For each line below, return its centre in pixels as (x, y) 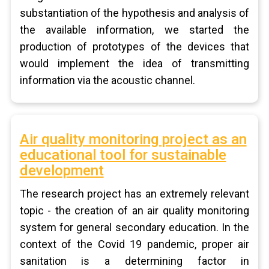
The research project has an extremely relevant (134, 194)
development (62, 171)
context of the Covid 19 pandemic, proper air (134, 244)
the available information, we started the (134, 30)
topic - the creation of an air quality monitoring (134, 210)
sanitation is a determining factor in (134, 261)
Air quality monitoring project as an (133, 139)
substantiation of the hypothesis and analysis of (134, 13)
